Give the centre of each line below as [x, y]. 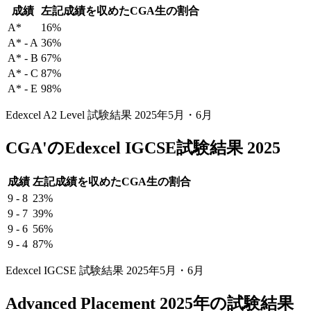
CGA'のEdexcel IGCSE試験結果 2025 [143, 148]
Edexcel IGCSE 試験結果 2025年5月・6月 [105, 271]
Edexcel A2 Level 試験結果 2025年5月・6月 [109, 115]
